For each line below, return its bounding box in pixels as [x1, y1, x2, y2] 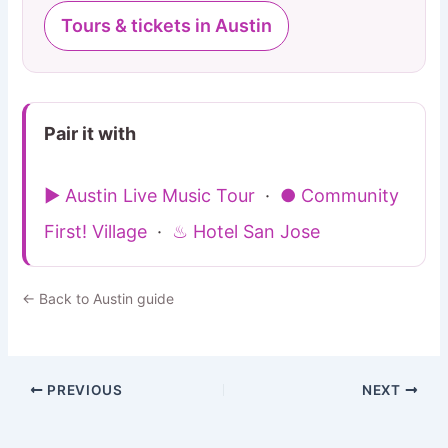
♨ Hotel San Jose [172, 220, 321, 242]
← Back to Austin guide [22, 289, 175, 307]
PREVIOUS [43, 382, 123, 399]
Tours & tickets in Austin [61, 15, 273, 37]
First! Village [44, 220, 148, 242]
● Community [280, 184, 400, 206]
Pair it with [44, 123, 137, 145]
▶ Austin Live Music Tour [44, 184, 256, 206]
